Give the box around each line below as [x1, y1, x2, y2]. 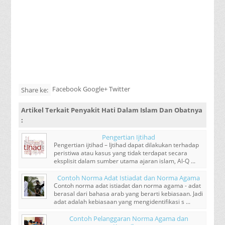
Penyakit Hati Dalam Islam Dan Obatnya [71, 105, 203, 115]
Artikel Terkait [21, 105, 71, 115]
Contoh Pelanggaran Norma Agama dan [69, 213, 188, 223]
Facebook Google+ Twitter [52, 84, 131, 93]
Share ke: [21, 85, 49, 94]
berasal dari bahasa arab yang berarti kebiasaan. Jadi [54, 189, 203, 197]
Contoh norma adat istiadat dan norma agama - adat [54, 181, 201, 189]
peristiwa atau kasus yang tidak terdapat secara [54, 149, 188, 157]
